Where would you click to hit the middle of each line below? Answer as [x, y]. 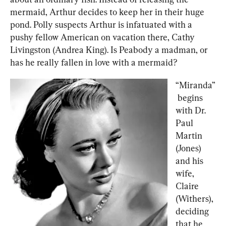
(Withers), [195, 199]
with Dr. [192, 110]
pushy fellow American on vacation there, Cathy [103, 37]
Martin [190, 136]
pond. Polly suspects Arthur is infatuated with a [102, 25]
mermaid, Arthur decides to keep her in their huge [108, 12]
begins [190, 98]
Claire [188, 186]
